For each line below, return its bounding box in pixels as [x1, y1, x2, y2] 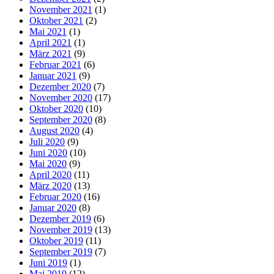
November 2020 [29, 92, 92, 103]
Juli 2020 [29, 136, 65, 147]
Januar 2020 [29, 202, 76, 213]
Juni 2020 [29, 147, 67, 158]
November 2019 [29, 224, 92, 235]
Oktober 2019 [29, 235, 83, 246]
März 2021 [29, 48, 72, 59]
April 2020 [29, 169, 72, 180]
